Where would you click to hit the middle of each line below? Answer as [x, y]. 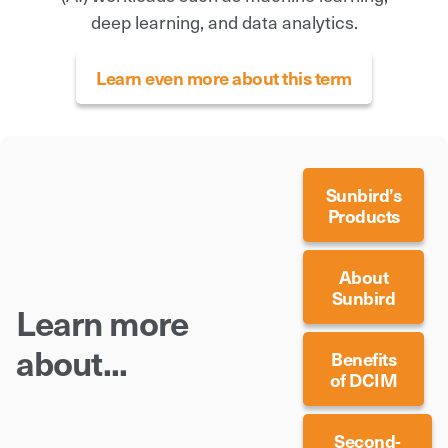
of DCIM [363, 379]
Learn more [102, 322]
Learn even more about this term [224, 77]
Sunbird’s [363, 194]
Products [363, 215]
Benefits [363, 358]
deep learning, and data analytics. [224, 21]
